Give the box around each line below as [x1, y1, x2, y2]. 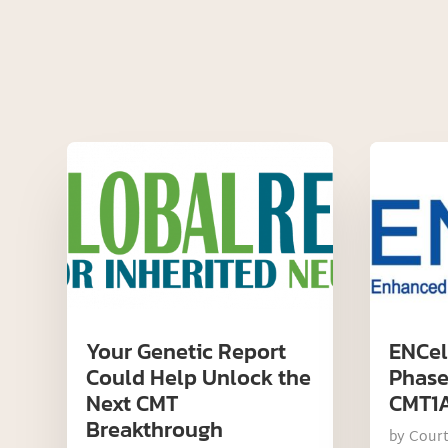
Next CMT [86, 386, 179, 420]
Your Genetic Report [86, 334, 287, 368]
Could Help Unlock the [86, 360, 312, 394]
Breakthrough [86, 412, 224, 446]
